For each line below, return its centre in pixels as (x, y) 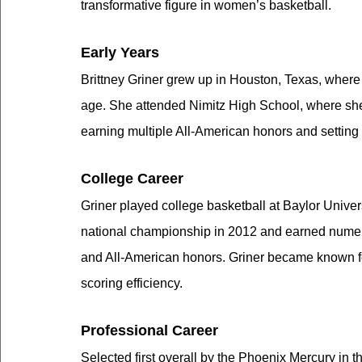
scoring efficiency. (132, 284)
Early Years (120, 53)
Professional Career (149, 331)
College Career (132, 179)
